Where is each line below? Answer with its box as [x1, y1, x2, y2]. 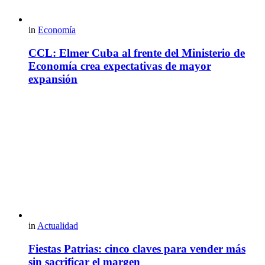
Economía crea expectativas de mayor [28, 60, 211, 73]
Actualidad [37, 220, 78, 231]
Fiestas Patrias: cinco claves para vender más [28, 242, 245, 255]
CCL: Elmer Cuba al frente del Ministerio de [28, 47, 245, 60]
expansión [28, 73, 77, 86]
